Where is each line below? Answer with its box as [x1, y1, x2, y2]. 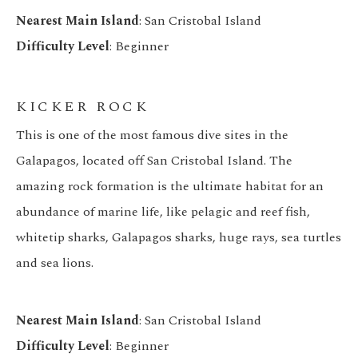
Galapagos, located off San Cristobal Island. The [16, 151, 292, 171]
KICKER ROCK [16, 96, 149, 118]
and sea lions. [16, 253, 93, 273]
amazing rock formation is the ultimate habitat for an [16, 177, 324, 197]
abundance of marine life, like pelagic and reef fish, [16, 202, 310, 222]
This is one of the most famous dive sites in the [16, 125, 288, 145]
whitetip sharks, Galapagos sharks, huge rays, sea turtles [16, 228, 341, 248]
